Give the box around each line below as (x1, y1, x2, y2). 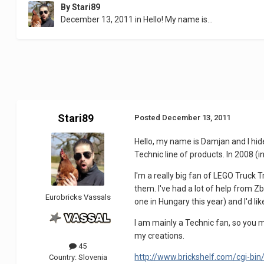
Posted (134, 113, 163, 123)
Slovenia (78, 252, 107, 262)
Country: (48, 252, 78, 262)
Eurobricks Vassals (45, 193, 111, 202)
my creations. (134, 231, 185, 241)
